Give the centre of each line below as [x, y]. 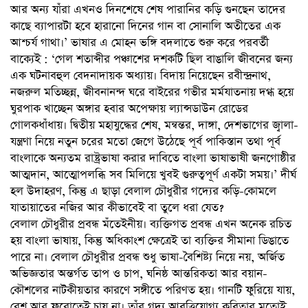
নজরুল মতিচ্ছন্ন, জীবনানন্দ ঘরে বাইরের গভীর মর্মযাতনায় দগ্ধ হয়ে [152, 92]
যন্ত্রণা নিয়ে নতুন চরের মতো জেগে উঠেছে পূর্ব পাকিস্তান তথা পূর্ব [145, 142]
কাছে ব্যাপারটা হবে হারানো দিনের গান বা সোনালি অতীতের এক [145, 26]
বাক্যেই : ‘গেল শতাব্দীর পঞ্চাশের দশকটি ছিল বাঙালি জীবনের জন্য [152, 59]
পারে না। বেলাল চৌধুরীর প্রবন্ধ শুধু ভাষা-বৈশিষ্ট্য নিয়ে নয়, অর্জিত [147, 257]
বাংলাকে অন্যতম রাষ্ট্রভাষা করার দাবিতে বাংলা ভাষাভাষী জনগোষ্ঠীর [153, 158]
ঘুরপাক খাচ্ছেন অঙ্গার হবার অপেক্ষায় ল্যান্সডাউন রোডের [129, 109]
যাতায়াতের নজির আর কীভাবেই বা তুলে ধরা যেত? [117, 208]
